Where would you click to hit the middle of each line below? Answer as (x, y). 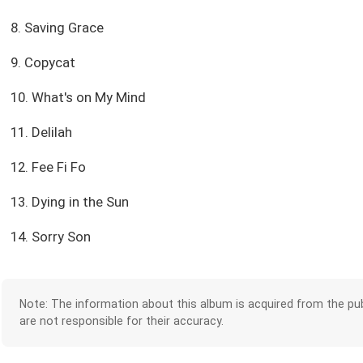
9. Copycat (43, 63)
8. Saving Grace (57, 28)
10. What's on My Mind (78, 98)
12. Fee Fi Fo (48, 167)
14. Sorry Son (50, 237)
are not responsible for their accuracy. (121, 321)
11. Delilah (41, 132)
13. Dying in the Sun (69, 202)
